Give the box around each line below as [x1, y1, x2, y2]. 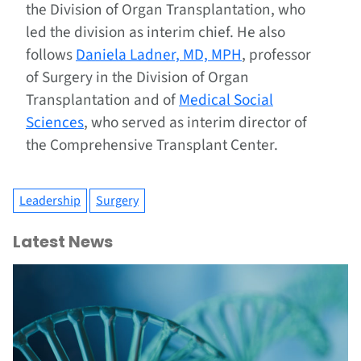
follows [26, 44, 76, 67]
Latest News [13, 230, 113, 254]
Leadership [19, 192, 81, 210]
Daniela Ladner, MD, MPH [76, 44, 242, 67]
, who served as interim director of [84, 111, 307, 135]
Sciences [26, 111, 84, 135]
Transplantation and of [26, 89, 179, 112]
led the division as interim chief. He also [26, 21, 285, 44]
